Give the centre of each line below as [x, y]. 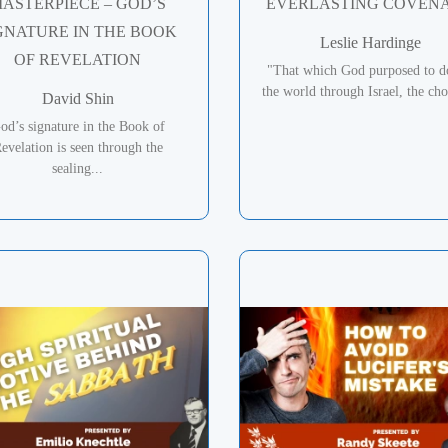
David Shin [77, 98]
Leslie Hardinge [370, 42]
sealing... [78, 168]
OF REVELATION [78, 59]
